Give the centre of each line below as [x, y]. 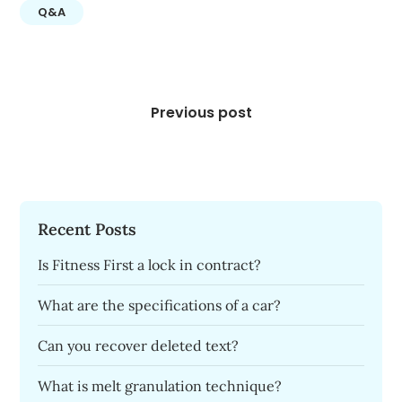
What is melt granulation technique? [160, 386]
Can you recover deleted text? [139, 345]
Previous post [201, 113]
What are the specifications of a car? [160, 305]
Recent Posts [87, 229]
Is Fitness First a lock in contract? [150, 265]
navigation [64, 113]
